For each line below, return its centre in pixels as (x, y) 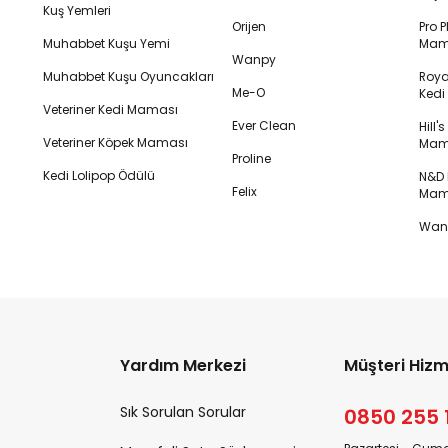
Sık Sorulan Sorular (182, 412)
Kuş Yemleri (77, 10)
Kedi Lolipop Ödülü (99, 175)
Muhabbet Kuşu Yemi (107, 43)
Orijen (249, 26)
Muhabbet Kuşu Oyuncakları (129, 76)
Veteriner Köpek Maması (116, 142)
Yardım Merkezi (182, 365)
